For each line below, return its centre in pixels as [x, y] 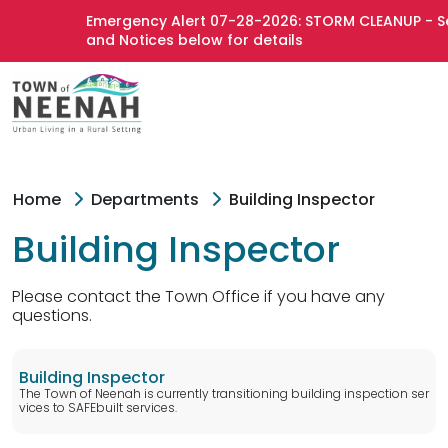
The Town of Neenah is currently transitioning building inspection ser [224, 393]
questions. [52, 315]
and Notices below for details [177, 40]
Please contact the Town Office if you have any [198, 296]
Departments [145, 199]
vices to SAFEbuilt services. [98, 407]
